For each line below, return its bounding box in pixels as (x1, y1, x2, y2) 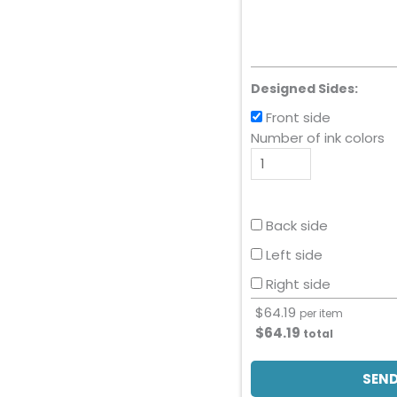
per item (300, 305, 343, 321)
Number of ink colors (251, 128, 385, 147)
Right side (266, 274, 331, 293)
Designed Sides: (251, 79, 358, 97)
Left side (266, 245, 323, 264)
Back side (266, 215, 328, 235)
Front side (266, 107, 331, 127)
